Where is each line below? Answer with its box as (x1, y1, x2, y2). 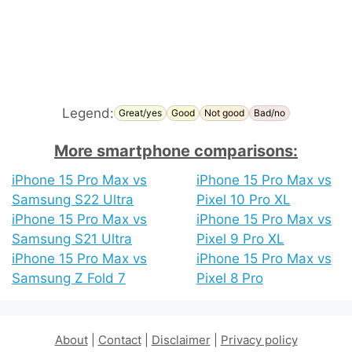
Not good (204, 107, 244, 119)
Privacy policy (220, 332, 298, 347)
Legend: (62, 104, 114, 121)
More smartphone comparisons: (54, 141, 298, 160)
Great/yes (119, 107, 162, 119)
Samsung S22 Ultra (12, 191, 134, 207)
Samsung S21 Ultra (12, 230, 132, 247)
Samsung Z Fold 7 (12, 269, 126, 286)
